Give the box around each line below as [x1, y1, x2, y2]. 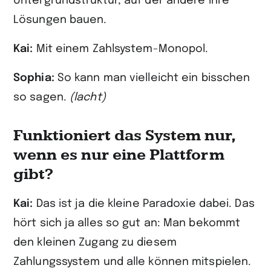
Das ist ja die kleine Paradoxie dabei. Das [36, 198, 255, 209]
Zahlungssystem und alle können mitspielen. [13, 256, 252, 267]
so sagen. [13, 92, 70, 103]
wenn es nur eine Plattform [13, 145, 224, 165]
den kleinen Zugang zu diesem [13, 237, 177, 248]
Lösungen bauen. [13, 15, 107, 25]
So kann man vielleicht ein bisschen [57, 73, 250, 83]
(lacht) [70, 92, 106, 103]
